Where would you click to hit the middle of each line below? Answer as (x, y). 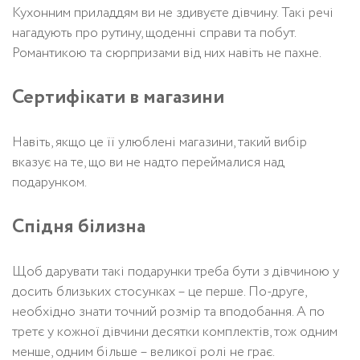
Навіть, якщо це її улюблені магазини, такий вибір (160, 142)
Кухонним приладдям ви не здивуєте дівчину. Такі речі (173, 13)
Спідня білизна (79, 227)
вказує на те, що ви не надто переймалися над (148, 162)
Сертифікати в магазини (118, 97)
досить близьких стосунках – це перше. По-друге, (159, 292)
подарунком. (49, 182)
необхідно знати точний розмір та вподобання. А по (168, 312)
